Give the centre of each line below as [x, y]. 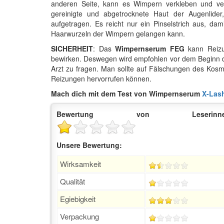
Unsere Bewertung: [89, 145]
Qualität [72, 181]
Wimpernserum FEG [150, 48]
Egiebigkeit [78, 198]
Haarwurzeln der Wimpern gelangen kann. [118, 33]
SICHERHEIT [72, 48]
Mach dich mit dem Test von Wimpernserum [126, 93]
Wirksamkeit [80, 163]
